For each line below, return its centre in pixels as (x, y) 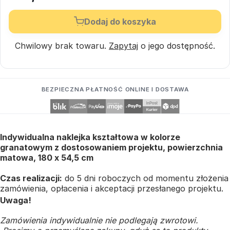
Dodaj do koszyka (120, 21)
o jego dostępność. (177, 45)
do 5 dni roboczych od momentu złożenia (145, 178)
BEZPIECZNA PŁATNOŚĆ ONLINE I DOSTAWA (115, 89)
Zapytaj (123, 45)
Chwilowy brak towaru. (62, 45)
